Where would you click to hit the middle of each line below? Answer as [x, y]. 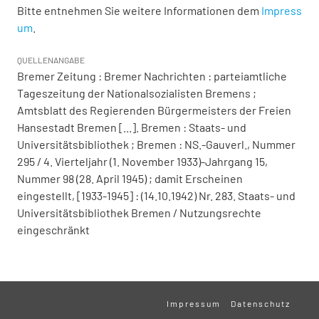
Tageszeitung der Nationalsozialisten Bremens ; [137, 93]
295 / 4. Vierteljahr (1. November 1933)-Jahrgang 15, [142, 162]
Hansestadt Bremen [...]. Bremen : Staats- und [132, 127]
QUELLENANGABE [51, 60]
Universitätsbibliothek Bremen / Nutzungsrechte [139, 213]
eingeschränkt [53, 230]
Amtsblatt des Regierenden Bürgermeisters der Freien [154, 110]
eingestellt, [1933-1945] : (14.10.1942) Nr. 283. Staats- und [156, 196]
